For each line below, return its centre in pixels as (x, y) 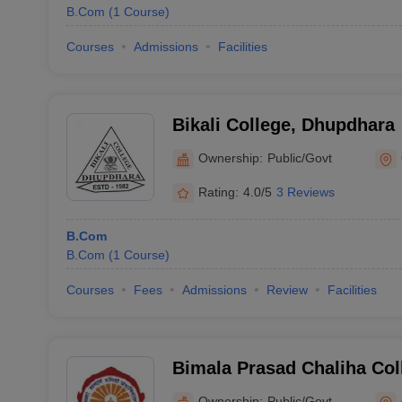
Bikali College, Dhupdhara (283, 125)
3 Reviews (305, 192)
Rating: (218, 192)
